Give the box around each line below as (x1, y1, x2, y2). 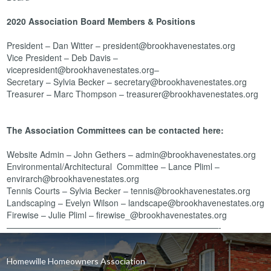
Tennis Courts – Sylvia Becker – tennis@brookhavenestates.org (7, 184, 250, 197)
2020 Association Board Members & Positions (7, 15, 195, 27)
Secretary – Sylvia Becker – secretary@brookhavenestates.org (7, 76, 247, 88)
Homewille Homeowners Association (7, 256, 145, 266)
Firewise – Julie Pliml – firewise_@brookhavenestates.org (7, 209, 227, 221)
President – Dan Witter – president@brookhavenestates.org (7, 39, 235, 51)
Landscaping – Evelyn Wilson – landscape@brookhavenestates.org (7, 197, 264, 209)
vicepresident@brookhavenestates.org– (7, 64, 159, 76)
